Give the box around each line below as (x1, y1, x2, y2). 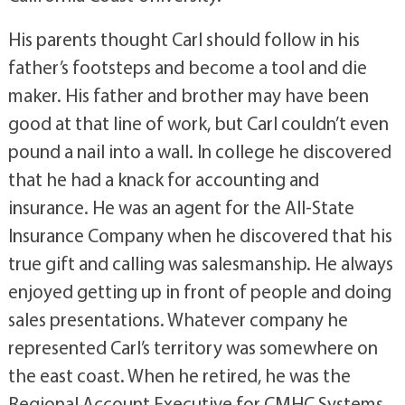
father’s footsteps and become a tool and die (7, 54, 367, 79)
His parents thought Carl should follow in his (7, 26, 360, 51)
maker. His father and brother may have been (7, 82, 369, 107)
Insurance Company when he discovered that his (7, 222, 392, 247)
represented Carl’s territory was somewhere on (7, 334, 378, 359)
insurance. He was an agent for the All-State (7, 194, 354, 219)
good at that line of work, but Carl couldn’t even (7, 110, 389, 135)
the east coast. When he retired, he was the (7, 363, 351, 387)
